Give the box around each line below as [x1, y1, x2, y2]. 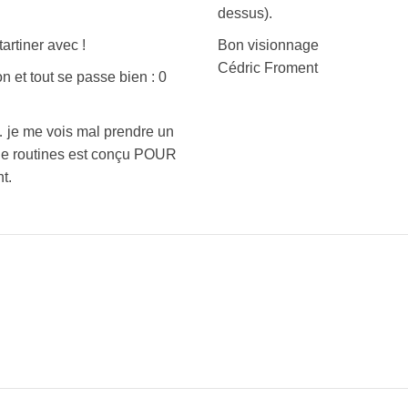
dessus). [218, 5, 272, 21]
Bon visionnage [218, 36, 319, 53]
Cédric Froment [218, 59, 318, 76]
